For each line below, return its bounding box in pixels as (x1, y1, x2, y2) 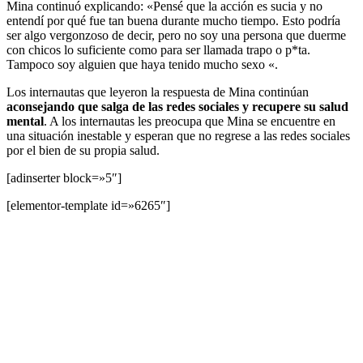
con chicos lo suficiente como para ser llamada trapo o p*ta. (6, 42, 310, 57)
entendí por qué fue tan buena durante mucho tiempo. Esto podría (6, 13, 340, 28)
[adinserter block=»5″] (6, 170, 122, 185)
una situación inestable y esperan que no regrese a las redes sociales (6, 128, 350, 143)
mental (6, 113, 44, 128)
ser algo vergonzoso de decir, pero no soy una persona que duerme (6, 28, 346, 42)
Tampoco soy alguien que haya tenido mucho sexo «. (6, 57, 278, 71)
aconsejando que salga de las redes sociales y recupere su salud (6, 99, 348, 113)
